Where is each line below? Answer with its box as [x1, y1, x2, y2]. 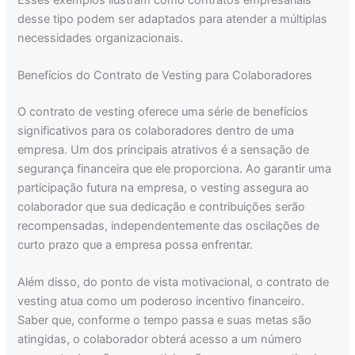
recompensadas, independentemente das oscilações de [17, 218, 320, 233]
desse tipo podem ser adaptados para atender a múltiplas [17, 11, 328, 26]
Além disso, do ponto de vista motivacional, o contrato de [17, 275, 330, 290]
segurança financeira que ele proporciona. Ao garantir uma [17, 161, 332, 176]
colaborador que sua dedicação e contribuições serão [17, 199, 306, 214]
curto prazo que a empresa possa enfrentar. [17, 237, 254, 252]
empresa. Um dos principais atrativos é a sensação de [17, 142, 310, 157]
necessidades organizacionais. [17, 30, 184, 45]
